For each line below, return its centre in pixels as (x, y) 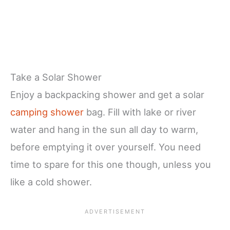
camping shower (47, 112)
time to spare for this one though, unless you (111, 164)
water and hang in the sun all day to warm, (104, 129)
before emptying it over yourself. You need (106, 147)
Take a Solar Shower (56, 77)
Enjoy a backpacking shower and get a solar (107, 94)
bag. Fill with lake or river (140, 112)
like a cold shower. (51, 181)
